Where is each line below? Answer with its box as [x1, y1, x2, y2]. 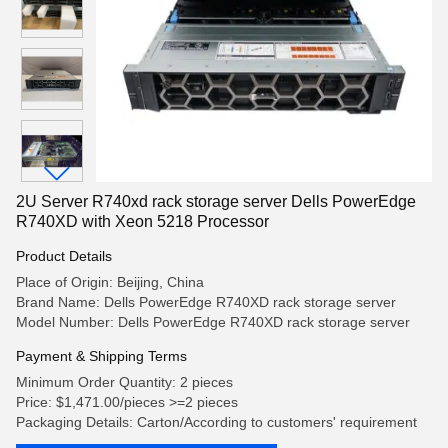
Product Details [16, 248, 112, 264]
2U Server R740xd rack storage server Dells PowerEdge [16, 193, 416, 210]
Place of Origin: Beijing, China [16, 274, 204, 290]
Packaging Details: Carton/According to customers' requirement [16, 414, 417, 430]
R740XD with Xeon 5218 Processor [16, 213, 269, 230]
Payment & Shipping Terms [16, 348, 187, 364]
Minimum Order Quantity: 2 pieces [16, 374, 233, 390]
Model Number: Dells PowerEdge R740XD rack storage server [16, 314, 410, 330]
